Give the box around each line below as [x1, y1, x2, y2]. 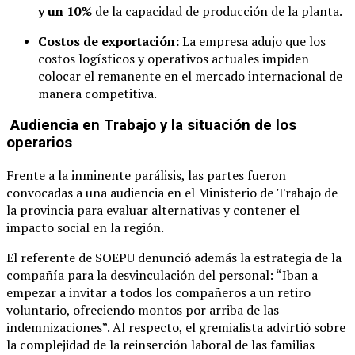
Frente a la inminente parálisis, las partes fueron [6, 166, 286, 185]
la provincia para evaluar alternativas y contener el [6, 201, 300, 219]
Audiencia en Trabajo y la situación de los [6, 116, 296, 135]
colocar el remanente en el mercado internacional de [38, 67, 342, 85]
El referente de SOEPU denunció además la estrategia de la [6, 249, 342, 267]
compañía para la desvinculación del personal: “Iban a [6, 266, 318, 284]
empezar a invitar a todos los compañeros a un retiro [6, 284, 311, 302]
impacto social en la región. [6, 219, 164, 237]
